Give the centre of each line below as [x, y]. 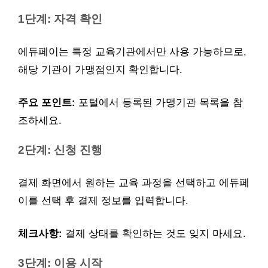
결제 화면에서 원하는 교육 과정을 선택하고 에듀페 [134, 182]
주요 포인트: [47, 103]
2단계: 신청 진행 [60, 150]
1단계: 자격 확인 [60, 19]
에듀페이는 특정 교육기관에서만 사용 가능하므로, [132, 51]
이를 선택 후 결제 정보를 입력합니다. [103, 200]
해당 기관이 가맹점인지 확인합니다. [100, 69]
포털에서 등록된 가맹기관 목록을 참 [159, 103]
